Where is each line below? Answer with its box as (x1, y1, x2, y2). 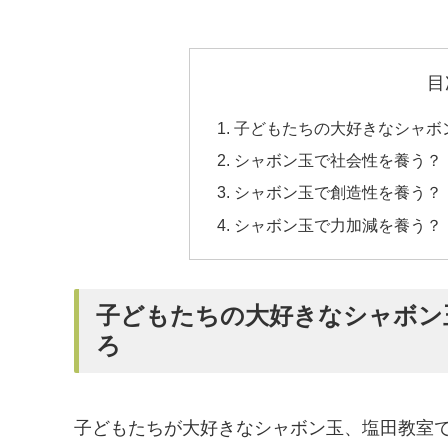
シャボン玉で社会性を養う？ (233, 151, 442, 170)
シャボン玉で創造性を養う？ (233, 183, 442, 202)
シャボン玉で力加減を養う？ (233, 215, 442, 234)
